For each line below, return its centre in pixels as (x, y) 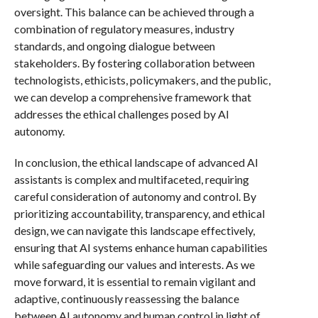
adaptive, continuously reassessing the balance (126, 298)
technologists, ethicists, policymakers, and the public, (142, 80)
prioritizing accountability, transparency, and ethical (139, 213)
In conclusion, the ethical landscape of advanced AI (136, 162)
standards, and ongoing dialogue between (114, 46)
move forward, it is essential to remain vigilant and (135, 281)
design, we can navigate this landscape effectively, (134, 230)
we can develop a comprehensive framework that (132, 97)
